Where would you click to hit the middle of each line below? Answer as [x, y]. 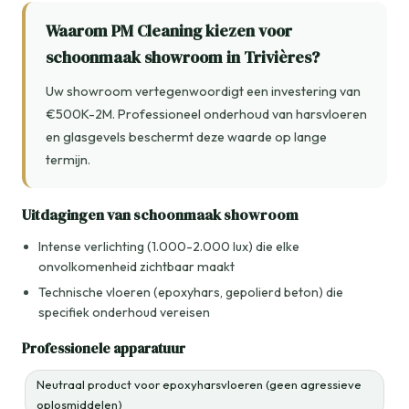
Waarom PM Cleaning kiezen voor [169, 31]
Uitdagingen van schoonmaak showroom [160, 215]
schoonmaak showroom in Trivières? [183, 58]
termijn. [68, 160]
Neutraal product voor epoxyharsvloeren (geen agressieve [199, 384]
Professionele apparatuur [104, 348]
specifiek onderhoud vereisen [124, 312]
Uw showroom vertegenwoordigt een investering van [203, 91]
